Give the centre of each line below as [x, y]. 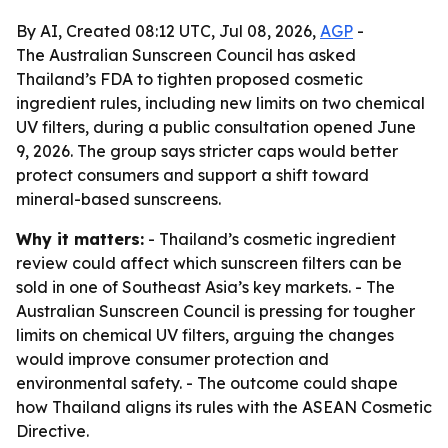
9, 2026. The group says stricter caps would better [207, 151]
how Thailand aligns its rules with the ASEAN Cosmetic [224, 407]
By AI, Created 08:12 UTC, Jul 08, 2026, [168, 31]
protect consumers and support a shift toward [192, 175]
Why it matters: [80, 239]
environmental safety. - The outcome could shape [207, 383]
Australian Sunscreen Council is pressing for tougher [215, 311]
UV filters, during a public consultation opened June [216, 127]
